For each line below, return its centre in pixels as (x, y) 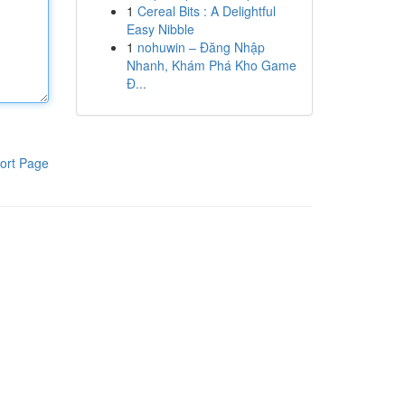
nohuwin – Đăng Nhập (201, 47)
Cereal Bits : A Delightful (206, 11)
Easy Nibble (160, 29)
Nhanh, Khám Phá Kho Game (211, 65)
